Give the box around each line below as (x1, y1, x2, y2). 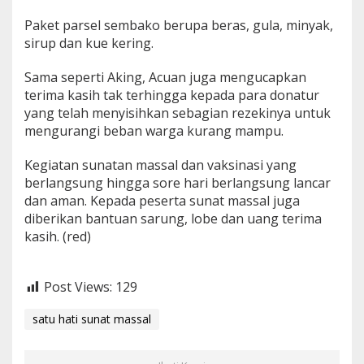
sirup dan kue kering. (24, 33, 154, 52)
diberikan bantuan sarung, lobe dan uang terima (24, 209, 322, 227)
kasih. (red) (24, 227, 91, 245)
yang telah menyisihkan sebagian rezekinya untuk (24, 103, 331, 122)
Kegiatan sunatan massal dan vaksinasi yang (24, 155, 297, 174)
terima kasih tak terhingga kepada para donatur (24, 85, 319, 104)
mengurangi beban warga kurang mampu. (24, 121, 284, 140)
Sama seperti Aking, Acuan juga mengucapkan (24, 67, 306, 86)
